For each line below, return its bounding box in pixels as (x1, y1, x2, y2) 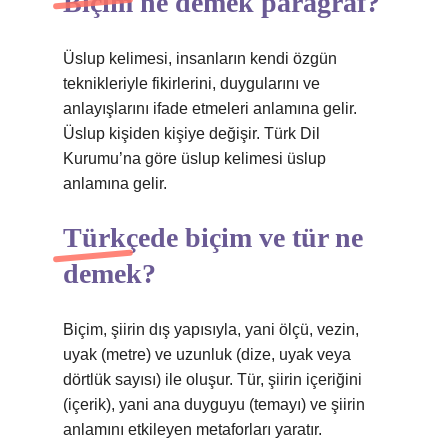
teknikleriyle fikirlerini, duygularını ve (63, 75, 320, 92)
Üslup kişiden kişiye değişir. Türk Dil (63, 125, 320, 142)
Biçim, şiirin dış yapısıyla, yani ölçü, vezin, (63, 321, 359, 338)
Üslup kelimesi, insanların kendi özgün (63, 50, 337, 67)
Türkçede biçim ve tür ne (63, 222, 363, 253)
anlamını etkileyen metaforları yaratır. (63, 421, 322, 438)
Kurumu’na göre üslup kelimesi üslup (63, 150, 326, 167)
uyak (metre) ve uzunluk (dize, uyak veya (63, 346, 351, 363)
